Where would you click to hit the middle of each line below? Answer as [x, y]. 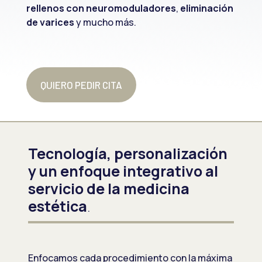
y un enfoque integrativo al [123, 171]
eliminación [206, 8]
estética [58, 206]
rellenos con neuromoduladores [101, 8]
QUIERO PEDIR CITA [81, 85]
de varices [50, 23]
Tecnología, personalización [128, 154]
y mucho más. [106, 23]
